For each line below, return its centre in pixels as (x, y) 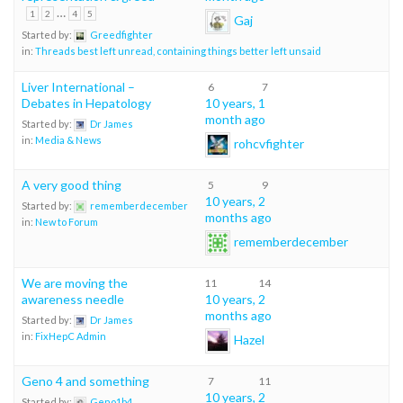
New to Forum (67, 221)
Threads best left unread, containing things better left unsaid (178, 50)
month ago (235, 119)
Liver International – (78, 86)
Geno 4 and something (85, 381)
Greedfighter (121, 34)
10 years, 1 (235, 103)
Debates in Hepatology (86, 103)
